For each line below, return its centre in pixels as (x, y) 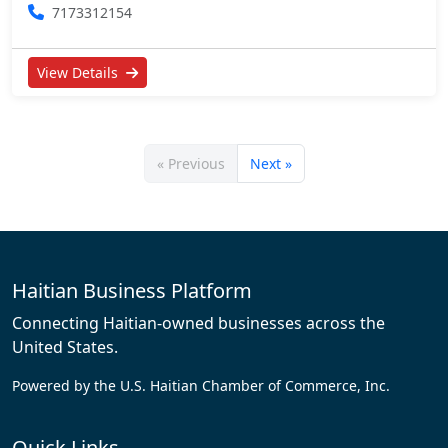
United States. (65, 347)
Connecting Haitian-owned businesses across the (198, 323)
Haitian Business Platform (132, 291)
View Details (79, 73)
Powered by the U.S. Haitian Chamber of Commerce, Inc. (201, 386)
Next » (270, 164)
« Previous (190, 164)
